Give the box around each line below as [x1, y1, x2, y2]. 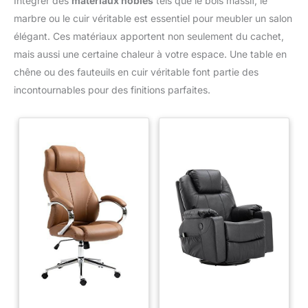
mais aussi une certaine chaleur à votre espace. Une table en [14, 47, 287, 60]
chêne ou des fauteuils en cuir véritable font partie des [14, 65, 258, 78]
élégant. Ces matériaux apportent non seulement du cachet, [14, 30, 284, 42]
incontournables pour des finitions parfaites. [14, 83, 210, 96]
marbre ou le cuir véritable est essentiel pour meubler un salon [14, 12, 292, 24]
